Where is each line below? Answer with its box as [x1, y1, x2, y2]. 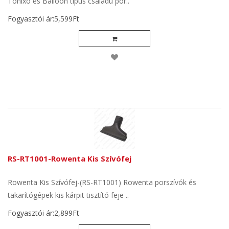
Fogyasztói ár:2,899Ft [8, 208, 79, 218]
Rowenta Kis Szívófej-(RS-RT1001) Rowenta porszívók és [8, 177, 196, 187]
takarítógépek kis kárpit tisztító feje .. [8, 190, 129, 200]
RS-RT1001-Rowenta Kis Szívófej [8, 153, 131, 164]
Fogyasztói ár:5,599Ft [8, 14, 79, 24]
